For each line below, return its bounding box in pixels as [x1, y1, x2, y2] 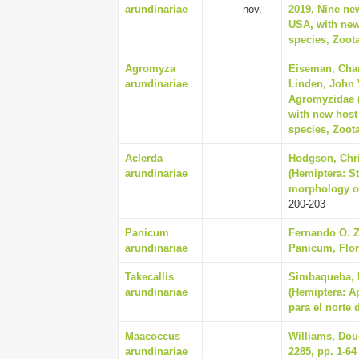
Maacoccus [125, 330, 180, 342]
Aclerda [125, 152, 163, 164]
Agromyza [125, 63, 175, 75]
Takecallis [125, 271, 174, 283]
